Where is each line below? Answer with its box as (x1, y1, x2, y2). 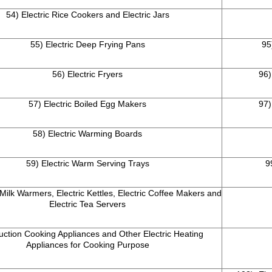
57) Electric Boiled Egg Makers (29, 99, 146, 109)
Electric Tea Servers (49, 199, 126, 209)
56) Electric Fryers (52, 69, 123, 80)
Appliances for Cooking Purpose (25, 240, 149, 250)
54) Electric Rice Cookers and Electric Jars (5, 10, 169, 20)
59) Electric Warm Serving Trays (25, 158, 149, 169)
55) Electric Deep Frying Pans (30, 39, 145, 50)
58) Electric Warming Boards (33, 129, 142, 139)
